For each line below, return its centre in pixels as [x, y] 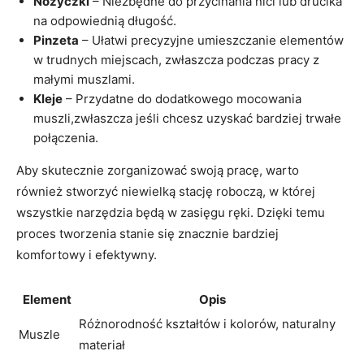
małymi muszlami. [84, 79]
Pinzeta [56, 40]
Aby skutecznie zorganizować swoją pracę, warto [158, 170]
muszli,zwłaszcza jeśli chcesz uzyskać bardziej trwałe [187, 118]
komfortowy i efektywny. [87, 254]
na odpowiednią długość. [105, 20]
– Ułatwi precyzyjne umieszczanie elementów [211, 40]
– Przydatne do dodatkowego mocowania [182, 98]
